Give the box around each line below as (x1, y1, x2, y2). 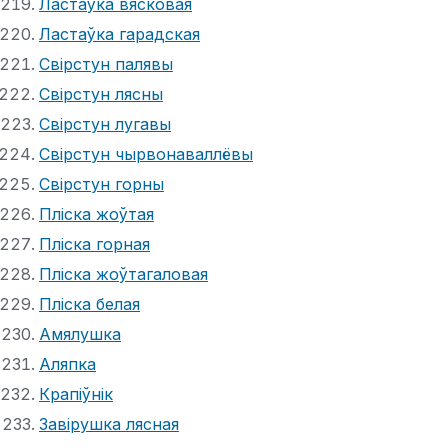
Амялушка (39, 323, 121, 344)
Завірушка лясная (39, 413, 179, 434)
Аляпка (39, 353, 96, 374)
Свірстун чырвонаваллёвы (39, 143, 253, 164)
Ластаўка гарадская (39, 23, 200, 44)
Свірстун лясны (39, 83, 163, 104)
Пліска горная (39, 233, 150, 254)
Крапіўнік (39, 383, 113, 404)
